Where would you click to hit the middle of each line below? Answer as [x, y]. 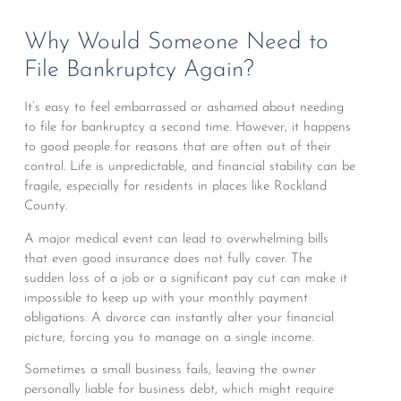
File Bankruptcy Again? [139, 71]
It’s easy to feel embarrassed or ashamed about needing [183, 108]
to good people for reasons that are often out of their [177, 148]
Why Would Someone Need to [176, 43]
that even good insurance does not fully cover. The [168, 259]
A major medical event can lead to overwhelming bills [176, 239]
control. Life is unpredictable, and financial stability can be [189, 167]
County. [45, 207]
